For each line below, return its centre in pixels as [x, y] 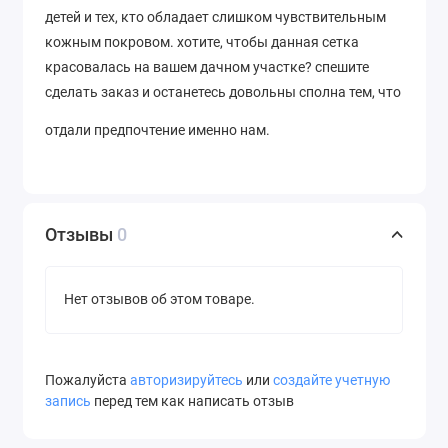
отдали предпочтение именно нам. [157, 129]
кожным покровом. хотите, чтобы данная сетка [202, 41]
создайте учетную [331, 380]
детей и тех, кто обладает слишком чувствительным [215, 16]
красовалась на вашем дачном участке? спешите [207, 66]
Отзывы [81, 234]
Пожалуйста [87, 380]
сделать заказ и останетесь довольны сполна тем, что [223, 91]
